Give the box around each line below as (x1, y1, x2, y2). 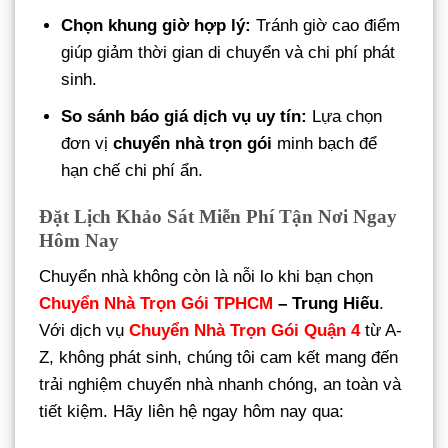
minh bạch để (272, 134, 378, 154)
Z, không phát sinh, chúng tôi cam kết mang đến (39, 347, 398, 367)
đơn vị (61, 134, 114, 154)
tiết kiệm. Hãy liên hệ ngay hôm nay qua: (39, 401, 344, 421)
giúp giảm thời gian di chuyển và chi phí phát (61, 43, 396, 63)
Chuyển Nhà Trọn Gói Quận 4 (129, 320, 360, 340)
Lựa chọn (307, 107, 383, 127)
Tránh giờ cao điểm (251, 16, 401, 36)
